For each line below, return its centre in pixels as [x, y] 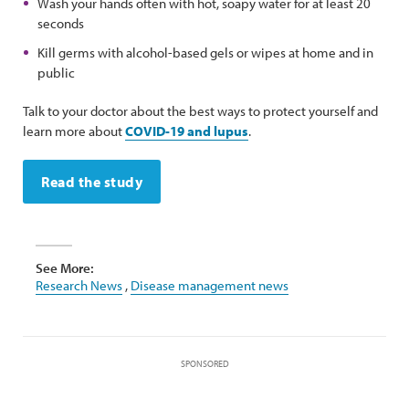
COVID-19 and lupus [187, 131]
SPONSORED [204, 364]
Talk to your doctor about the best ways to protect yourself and [200, 111]
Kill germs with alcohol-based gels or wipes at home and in [205, 52]
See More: [65, 268]
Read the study [92, 182]
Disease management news [210, 285]
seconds [61, 23]
